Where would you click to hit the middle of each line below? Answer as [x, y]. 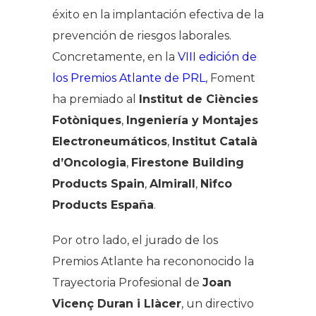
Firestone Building [188, 162]
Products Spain [98, 183]
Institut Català [215, 141]
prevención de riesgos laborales [141, 35]
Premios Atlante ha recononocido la [153, 261]
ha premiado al [96, 99]
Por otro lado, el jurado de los [135, 240]
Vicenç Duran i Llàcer [117, 303]
